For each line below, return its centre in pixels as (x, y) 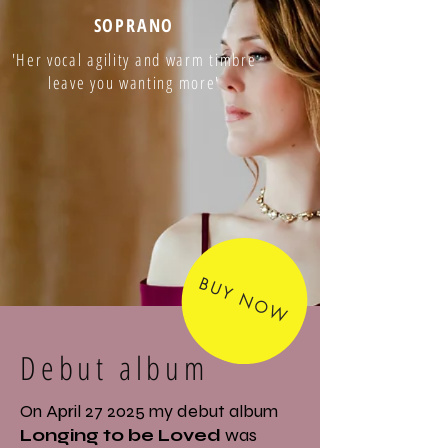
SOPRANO (134, 25)
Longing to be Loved (120, 435)
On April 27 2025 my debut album (149, 411)
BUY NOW (244, 301)
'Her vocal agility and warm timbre (134, 59)
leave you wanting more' (134, 82)
